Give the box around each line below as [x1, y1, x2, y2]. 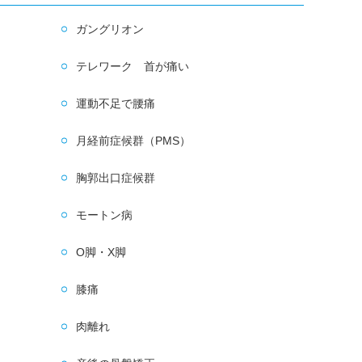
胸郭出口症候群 [75, 171, 155, 185]
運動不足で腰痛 [75, 97, 155, 111]
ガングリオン [75, 23, 144, 36]
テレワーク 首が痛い [75, 60, 189, 74]
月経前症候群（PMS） [75, 134, 191, 148]
